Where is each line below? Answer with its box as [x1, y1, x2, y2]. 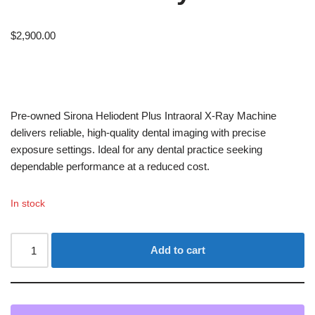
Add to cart [150, 244, 206, 256]
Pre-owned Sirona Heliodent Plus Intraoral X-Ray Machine [11, 110, 276, 122]
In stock [11, 198, 45, 209]
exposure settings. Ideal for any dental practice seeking [11, 143, 262, 155]
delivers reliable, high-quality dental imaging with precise [11, 127, 266, 139]
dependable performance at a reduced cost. [11, 160, 210, 172]
